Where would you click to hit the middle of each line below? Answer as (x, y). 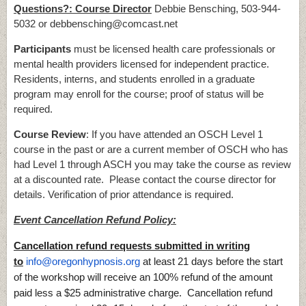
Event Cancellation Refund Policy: (95, 220)
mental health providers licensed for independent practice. (143, 64)
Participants (42, 49)
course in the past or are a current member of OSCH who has (151, 150)
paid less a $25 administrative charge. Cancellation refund (143, 293)
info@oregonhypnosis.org (83, 262)
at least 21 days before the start (211, 262)
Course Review (50, 135)
